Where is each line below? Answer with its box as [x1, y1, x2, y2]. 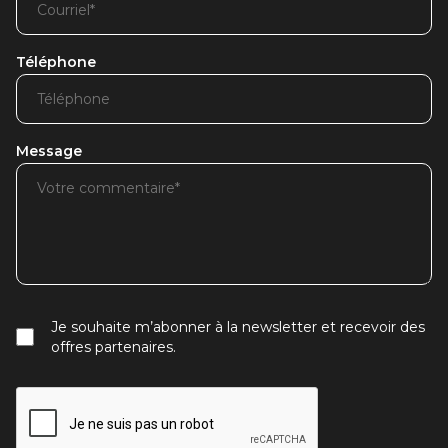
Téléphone [16, 53, 96, 71]
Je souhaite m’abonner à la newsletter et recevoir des [51, 318, 425, 336]
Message [16, 142, 82, 160]
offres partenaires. [51, 338, 176, 356]
